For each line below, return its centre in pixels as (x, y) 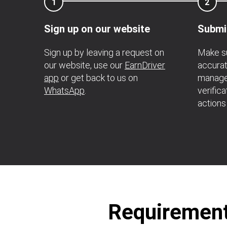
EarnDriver (145, 65)
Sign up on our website (97, 29)
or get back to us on (98, 78)
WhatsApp (64, 90)
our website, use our (84, 65)
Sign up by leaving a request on (104, 52)
